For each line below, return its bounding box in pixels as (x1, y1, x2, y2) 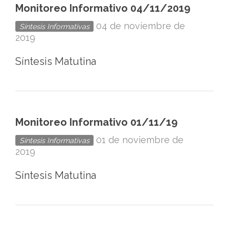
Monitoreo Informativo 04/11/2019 (15, 2, 190, 14)
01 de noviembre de (96, 134, 184, 145)
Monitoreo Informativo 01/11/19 (15, 116, 177, 128)
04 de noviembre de (96, 20, 185, 31)
